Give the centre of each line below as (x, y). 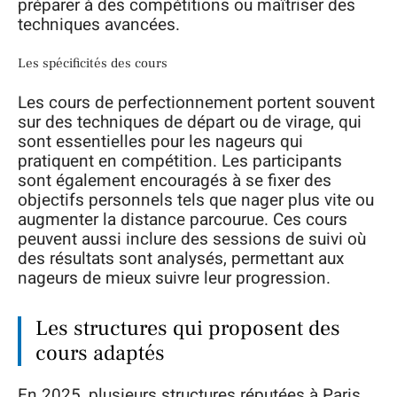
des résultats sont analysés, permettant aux (181, 258)
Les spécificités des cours (93, 63)
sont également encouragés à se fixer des (175, 180)
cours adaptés (100, 353)
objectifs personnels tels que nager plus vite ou (196, 200)
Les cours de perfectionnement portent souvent (196, 102)
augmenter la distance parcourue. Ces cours (183, 219)
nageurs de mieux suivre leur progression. (174, 278)
